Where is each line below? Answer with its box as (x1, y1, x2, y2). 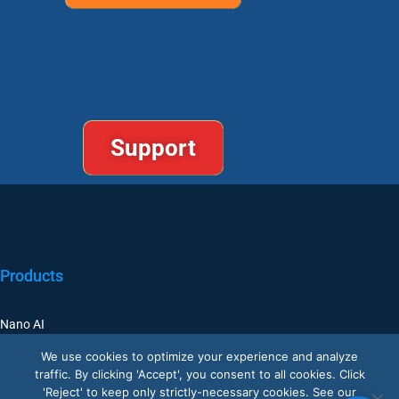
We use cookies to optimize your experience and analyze (41, 349, 358, 363)
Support (110, 134, 196, 162)
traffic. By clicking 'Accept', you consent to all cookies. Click (34, 367, 365, 381)
